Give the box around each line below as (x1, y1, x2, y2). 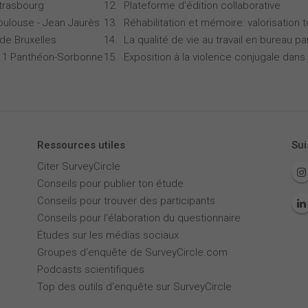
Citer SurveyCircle (36, 160, 120, 173)
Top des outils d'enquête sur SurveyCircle (36, 280, 232, 293)
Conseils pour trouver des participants (36, 195, 215, 207)
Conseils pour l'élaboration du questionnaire (36, 212, 241, 224)
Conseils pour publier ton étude (36, 177, 184, 190)
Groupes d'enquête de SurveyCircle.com (36, 246, 228, 258)
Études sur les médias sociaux (36, 229, 179, 241)
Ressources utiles (36, 139, 125, 151)
